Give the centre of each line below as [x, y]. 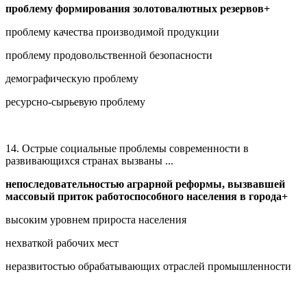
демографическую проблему [72, 78]
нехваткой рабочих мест [62, 243]
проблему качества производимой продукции [112, 32]
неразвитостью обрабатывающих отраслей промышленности [148, 266]
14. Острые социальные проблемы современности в [127, 148]
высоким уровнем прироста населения [96, 219]
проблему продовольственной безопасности [109, 55]
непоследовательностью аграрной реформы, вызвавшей [145, 184]
